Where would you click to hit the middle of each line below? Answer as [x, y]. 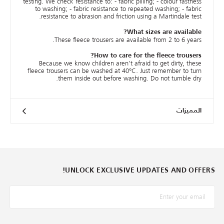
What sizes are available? [164, 32]
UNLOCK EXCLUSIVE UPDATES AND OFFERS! [140, 170]
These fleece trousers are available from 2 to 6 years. [128, 40]
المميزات [189, 111]
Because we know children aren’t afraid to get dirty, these [120, 63]
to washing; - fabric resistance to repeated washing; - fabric [118, 9]
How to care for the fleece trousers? [148, 56]
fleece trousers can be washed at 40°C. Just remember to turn [114, 71]
